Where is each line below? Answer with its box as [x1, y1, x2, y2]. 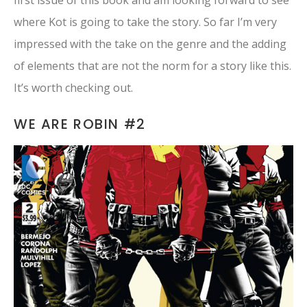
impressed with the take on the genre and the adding [14, 36, 286, 52]
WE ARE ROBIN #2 [14, 114, 146, 134]
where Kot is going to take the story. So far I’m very [14, 14, 277, 30]
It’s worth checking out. [14, 80, 133, 96]
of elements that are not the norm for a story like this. [14, 58, 291, 74]
